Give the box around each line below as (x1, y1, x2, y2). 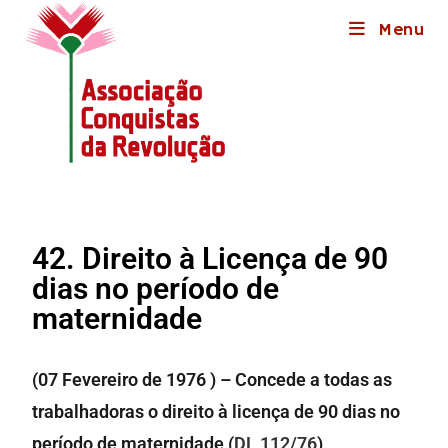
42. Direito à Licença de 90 (32, 241, 389, 276)
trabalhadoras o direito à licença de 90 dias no (32, 401, 401, 422)
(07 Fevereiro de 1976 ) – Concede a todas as (32, 369, 393, 390)
